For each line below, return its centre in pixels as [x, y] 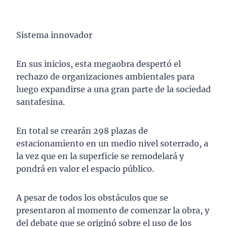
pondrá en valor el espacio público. [85, 169]
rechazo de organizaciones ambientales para [105, 77]
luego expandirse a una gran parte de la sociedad [113, 89]
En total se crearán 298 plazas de [82, 131]
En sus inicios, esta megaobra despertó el [99, 64]
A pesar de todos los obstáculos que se [92, 198]
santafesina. [41, 102]
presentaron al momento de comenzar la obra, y [113, 211]
